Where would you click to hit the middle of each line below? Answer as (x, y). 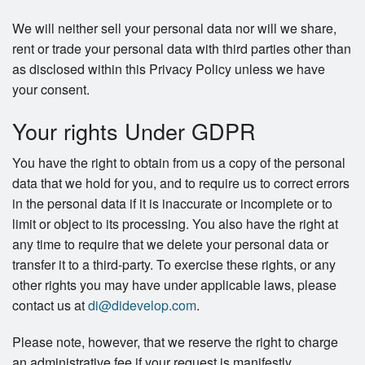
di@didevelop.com (142, 306)
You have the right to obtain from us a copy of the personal (179, 163)
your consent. (51, 90)
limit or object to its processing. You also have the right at (175, 224)
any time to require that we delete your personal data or (170, 244)
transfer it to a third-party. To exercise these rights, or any (174, 265)
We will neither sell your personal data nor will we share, (174, 29)
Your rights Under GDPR (134, 131)
